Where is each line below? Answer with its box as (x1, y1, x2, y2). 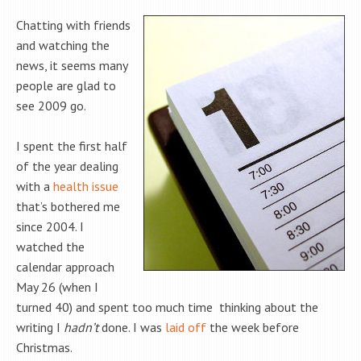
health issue (53, 178, 118, 195)
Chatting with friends (16, 17, 131, 34)
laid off (165, 319, 206, 336)
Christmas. (16, 339, 73, 356)
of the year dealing (16, 158, 118, 175)
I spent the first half (16, 138, 127, 155)
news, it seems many (16, 57, 127, 74)
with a (16, 178, 53, 195)
